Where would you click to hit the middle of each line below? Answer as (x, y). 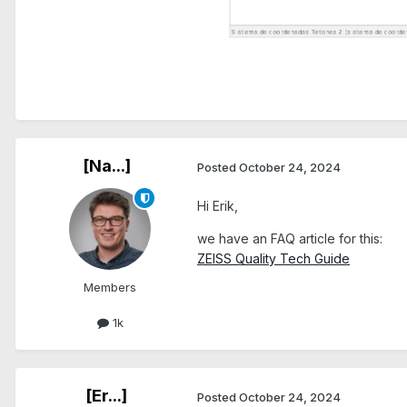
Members (110, 288)
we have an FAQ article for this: (290, 239)
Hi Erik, (218, 206)
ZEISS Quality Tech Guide (273, 259)
